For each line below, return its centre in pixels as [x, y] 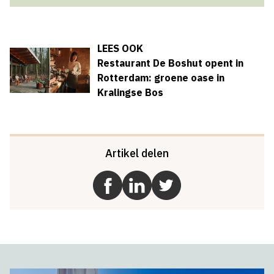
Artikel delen [137, 154]
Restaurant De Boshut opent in [170, 63]
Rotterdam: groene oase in [161, 78]
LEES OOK [120, 49]
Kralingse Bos [130, 93]
